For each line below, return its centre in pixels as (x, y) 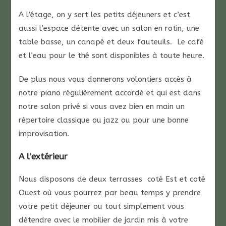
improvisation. (44, 134)
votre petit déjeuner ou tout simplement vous (102, 206)
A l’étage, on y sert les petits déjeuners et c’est (105, 15)
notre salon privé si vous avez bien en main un (102, 106)
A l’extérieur (43, 156)
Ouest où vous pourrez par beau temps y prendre (110, 193)
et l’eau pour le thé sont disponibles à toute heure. (112, 55)
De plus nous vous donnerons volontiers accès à (105, 79)
